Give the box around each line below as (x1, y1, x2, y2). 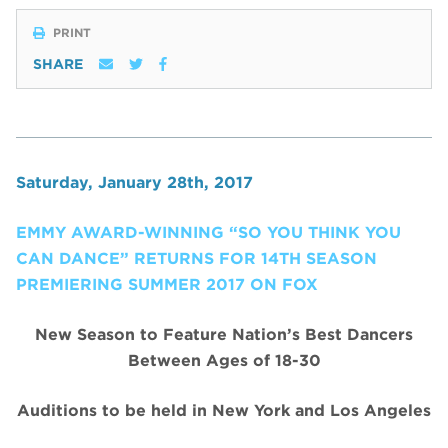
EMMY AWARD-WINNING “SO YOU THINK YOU (16, 223, 401, 243)
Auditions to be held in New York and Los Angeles (17, 401, 431, 421)
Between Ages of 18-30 (127, 351, 321, 371)
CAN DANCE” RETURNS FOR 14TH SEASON (16, 249, 377, 269)
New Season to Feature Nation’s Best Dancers (35, 325, 413, 345)
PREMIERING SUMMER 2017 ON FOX (16, 275, 318, 295)
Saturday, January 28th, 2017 (16, 173, 253, 193)
